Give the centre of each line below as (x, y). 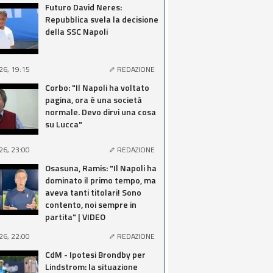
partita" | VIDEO (75, 217)
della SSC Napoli (76, 31)
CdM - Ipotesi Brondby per (95, 254)
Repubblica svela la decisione (102, 19)
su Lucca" (64, 124)
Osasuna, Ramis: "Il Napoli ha (101, 168)
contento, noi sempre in (91, 204)
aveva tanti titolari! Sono (93, 192)
